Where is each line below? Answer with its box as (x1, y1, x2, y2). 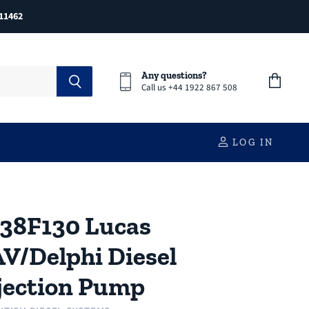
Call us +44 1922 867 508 (141, 81, 238, 94)
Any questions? (141, 69, 208, 81)
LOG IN (229, 137, 273, 148)
